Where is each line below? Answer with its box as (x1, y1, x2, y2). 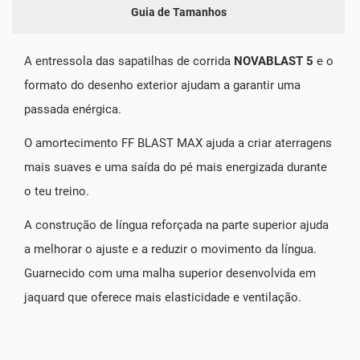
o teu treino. (24, 183, 89, 198)
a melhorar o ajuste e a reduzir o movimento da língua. (24, 241, 317, 256)
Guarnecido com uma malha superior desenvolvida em (24, 265, 316, 280)
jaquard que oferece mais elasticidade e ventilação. (24, 289, 301, 305)
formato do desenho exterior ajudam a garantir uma (24, 77, 301, 92)
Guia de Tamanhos (130, 6, 227, 19)
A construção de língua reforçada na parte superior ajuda (24, 217, 329, 232)
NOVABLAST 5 (234, 53, 313, 68)
